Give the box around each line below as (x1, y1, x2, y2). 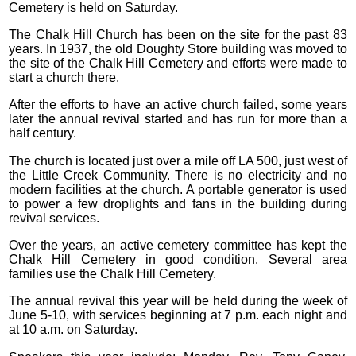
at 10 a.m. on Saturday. (9, 323, 138, 337)
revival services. (9, 211, 100, 225)
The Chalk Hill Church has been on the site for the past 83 (9, 27, 347, 41)
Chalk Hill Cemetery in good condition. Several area (9, 253, 347, 267)
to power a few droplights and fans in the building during (9, 196, 347, 211)
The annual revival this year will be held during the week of (9, 294, 347, 308)
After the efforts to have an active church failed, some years (9, 98, 347, 112)
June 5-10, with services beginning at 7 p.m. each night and (9, 308, 347, 323)
